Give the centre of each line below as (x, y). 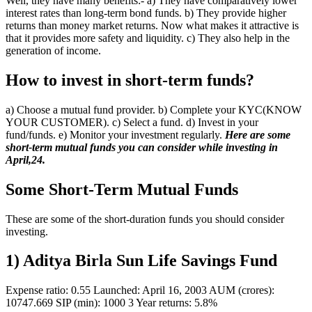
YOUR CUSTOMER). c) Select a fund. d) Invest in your (132, 122)
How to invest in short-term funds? (130, 80)
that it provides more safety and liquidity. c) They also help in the (148, 38)
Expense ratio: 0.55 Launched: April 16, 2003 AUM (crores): (140, 290)
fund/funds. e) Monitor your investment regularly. (115, 134)
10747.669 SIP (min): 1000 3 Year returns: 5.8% (111, 303)
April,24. (25, 159)
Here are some (258, 134)
